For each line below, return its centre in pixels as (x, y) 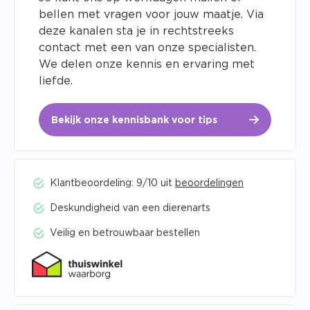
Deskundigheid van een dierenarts (130, 209)
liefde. (56, 81)
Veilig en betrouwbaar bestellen (125, 234)
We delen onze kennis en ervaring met (147, 64)
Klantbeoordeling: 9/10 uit (112, 184)
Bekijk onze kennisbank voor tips (134, 120)
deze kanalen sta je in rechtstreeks (136, 31)
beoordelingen (209, 184)
